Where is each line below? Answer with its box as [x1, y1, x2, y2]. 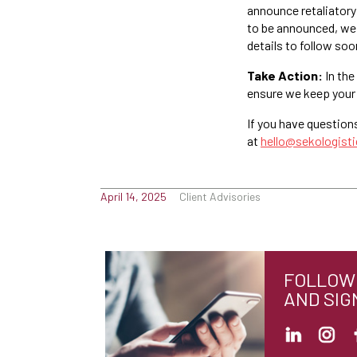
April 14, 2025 [100, 190, 167, 203]
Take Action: [247, 68, 325, 83]
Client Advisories [179, 190, 261, 203]
